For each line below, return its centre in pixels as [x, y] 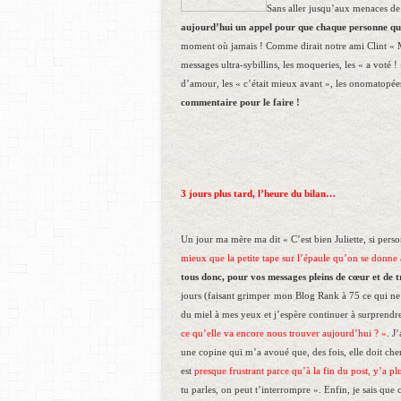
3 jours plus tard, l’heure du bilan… [258, 194]
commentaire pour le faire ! [240, 102]
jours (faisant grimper [226, 296]
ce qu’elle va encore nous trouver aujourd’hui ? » [284, 333]
